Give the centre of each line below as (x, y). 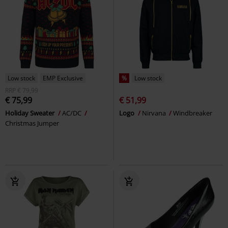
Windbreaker (193, 113)
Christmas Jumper (32, 123)
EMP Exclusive (63, 78)
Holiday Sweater (31, 113)
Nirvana (155, 113)
